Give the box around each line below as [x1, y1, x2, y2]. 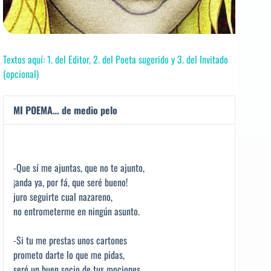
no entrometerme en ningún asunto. [13, 204, 140, 219]
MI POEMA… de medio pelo [13, 103, 117, 118]
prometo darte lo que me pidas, [13, 247, 125, 263]
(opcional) [3, 67, 39, 82]
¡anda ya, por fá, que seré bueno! [13, 175, 128, 190]
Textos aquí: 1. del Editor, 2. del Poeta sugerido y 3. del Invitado [3, 52, 228, 67]
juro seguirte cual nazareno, [13, 189, 113, 204]
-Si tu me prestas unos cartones [13, 233, 127, 248]
